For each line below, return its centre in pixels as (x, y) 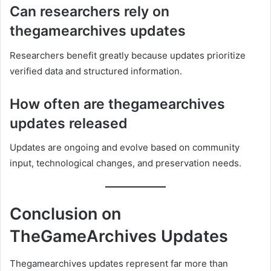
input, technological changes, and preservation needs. (126, 163)
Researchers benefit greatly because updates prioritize (128, 55)
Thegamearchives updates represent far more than (119, 263)
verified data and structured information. (96, 71)
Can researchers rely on (90, 12)
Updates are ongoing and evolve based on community (125, 148)
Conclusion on (65, 214)
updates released (69, 123)
